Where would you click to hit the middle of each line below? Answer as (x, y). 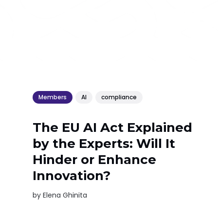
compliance (119, 97)
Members (53, 97)
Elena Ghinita (65, 195)
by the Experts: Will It (104, 143)
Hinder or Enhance (95, 159)
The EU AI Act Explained (113, 127)
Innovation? (72, 175)
